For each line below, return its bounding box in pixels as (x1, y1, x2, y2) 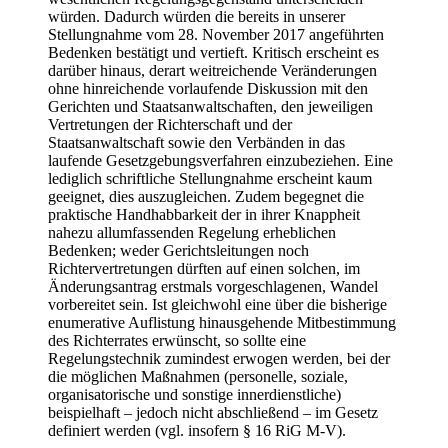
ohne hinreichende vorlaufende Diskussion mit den (48, 79, 368, 97)
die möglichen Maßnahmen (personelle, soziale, (48, 367, 348, 385)
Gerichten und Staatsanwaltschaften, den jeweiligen (48, 97, 373, 115)
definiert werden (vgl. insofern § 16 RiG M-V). (48, 421, 346, 439)
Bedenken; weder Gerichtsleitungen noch (48, 241, 309, 259)
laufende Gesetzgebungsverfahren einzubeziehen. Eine (48, 151, 393, 169)
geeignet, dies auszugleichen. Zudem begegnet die (48, 187, 364, 205)
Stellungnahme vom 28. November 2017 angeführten (48, 25, 384, 43)
